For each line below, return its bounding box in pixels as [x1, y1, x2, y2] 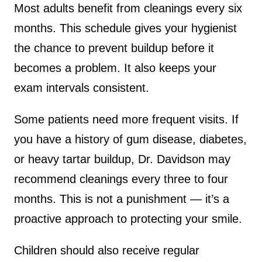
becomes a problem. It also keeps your [14, 61, 216, 74]
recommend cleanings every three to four [14, 172, 228, 185]
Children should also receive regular [14, 243, 199, 257]
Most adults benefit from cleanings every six [14, 1, 242, 15]
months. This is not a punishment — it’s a [14, 192, 229, 205]
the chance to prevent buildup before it [14, 41, 214, 54]
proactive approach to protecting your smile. [14, 212, 242, 225]
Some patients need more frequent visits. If [14, 112, 239, 126]
